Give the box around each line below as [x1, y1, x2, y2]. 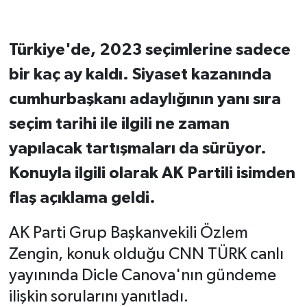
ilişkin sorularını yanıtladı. [8, 288, 188, 306]
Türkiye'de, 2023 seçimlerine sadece [8, 42, 291, 59]
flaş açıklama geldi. [8, 190, 156, 207]
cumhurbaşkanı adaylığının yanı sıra [8, 91, 281, 108]
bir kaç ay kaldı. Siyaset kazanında [8, 66, 271, 84]
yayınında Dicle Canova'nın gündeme [8, 267, 276, 284]
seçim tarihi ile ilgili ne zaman [8, 116, 230, 133]
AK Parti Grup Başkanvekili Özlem [8, 225, 248, 242]
